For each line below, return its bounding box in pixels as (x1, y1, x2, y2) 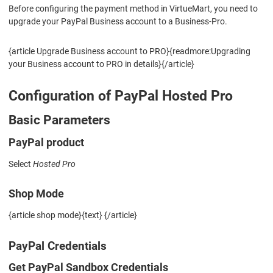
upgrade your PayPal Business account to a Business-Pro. (9, 16, 227, 26)
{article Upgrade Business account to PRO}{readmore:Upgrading (9, 46, 250, 56)
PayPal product (9, 136, 84, 149)
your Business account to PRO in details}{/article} (9, 58, 194, 69)
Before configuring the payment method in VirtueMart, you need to (9, 3, 258, 13)
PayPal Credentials (9, 238, 107, 253)
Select (9, 158, 33, 169)
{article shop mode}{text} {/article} (9, 210, 137, 220)
